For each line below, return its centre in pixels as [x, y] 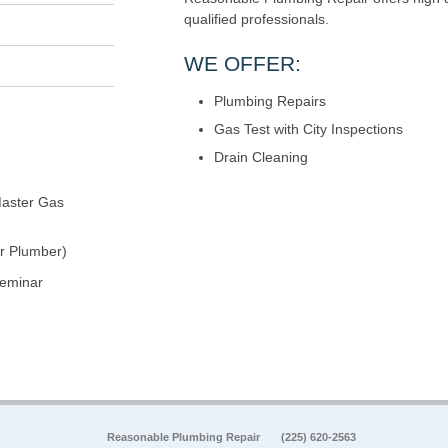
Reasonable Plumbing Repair [185, 437]
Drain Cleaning [261, 157]
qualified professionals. [256, 19]
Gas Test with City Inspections [308, 129]
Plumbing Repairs [270, 101]
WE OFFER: [242, 64]
